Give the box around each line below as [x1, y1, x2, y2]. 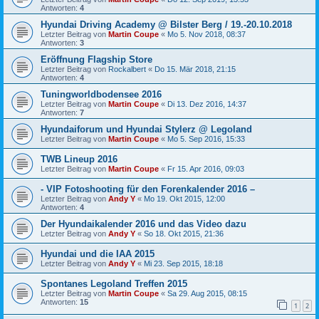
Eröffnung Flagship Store [41, 53, 152, 65]
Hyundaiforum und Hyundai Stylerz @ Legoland [41, 123, 252, 135]
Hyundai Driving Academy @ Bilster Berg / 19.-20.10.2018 [41, 19, 292, 30]
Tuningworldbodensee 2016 [41, 88, 162, 100]
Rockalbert [108, 64, 146, 73]
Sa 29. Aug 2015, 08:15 [167, 288, 247, 298]
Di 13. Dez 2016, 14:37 [167, 99, 246, 108]
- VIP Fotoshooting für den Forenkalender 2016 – [41, 183, 255, 194]
